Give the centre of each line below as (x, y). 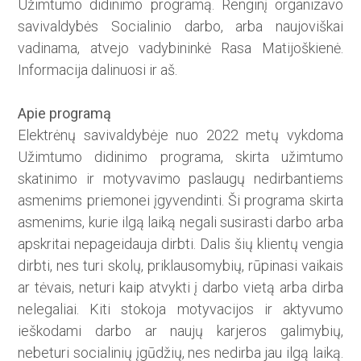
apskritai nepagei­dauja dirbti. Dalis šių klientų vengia (180, 244)
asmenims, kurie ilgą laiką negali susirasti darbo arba (180, 222)
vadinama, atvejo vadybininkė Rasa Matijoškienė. (180, 48)
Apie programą (65, 114)
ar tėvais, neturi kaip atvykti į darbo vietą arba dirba (180, 288)
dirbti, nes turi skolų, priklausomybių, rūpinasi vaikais (180, 266)
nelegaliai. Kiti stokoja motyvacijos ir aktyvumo (180, 309)
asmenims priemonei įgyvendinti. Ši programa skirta (180, 201)
